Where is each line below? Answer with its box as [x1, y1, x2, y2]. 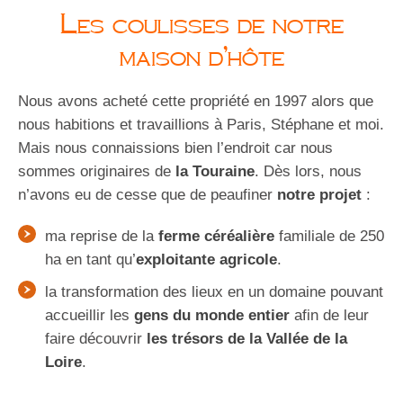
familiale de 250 [274, 228, 384, 246]
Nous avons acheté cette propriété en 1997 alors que [18, 93, 373, 111]
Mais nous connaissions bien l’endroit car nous [18, 139, 333, 157]
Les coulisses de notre [59, 7, 344, 40]
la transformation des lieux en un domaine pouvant [45, 283, 383, 301]
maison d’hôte [119, 40, 284, 73]
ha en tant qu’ [45, 251, 136, 269]
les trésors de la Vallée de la [147, 330, 347, 348]
